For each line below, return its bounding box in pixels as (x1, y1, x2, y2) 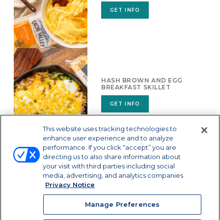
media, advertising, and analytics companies (43, 171, 184, 179)
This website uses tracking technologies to (43, 125, 177, 133)
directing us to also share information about (43, 153, 181, 161)
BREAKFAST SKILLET (101, 83, 171, 91)
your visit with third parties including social (43, 162, 175, 170)
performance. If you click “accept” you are (43, 143, 177, 151)
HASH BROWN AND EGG (101, 77, 183, 84)
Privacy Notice (45, 181, 95, 189)
